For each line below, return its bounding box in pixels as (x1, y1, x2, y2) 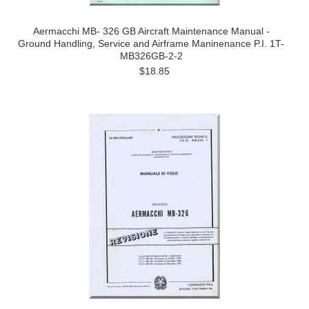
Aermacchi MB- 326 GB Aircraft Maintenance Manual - (32, 26, 270, 37)
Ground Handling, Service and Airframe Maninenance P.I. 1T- (18, 38, 284, 49)
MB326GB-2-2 (119, 50, 183, 61)
